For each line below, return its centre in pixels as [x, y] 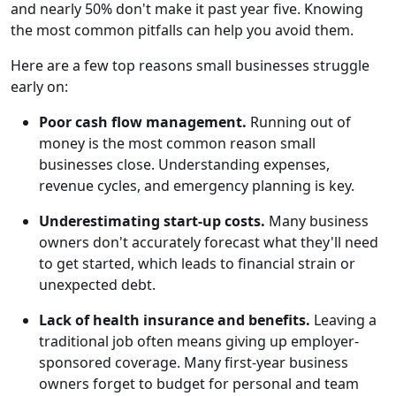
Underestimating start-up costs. [152, 221]
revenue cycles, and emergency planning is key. [197, 186]
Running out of [299, 122]
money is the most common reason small [177, 144]
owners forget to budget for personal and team [199, 384]
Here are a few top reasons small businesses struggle [190, 66]
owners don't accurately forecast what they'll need [209, 243]
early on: [39, 87]
